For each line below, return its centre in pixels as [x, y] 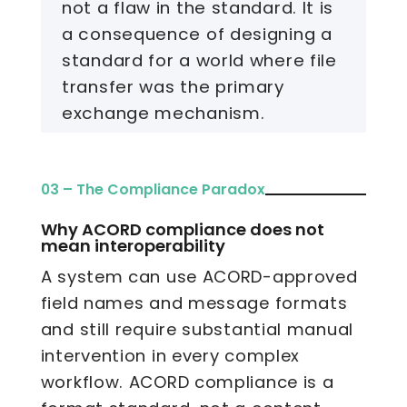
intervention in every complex [170, 356]
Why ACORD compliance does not [182, 230]
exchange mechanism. [164, 113]
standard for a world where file [199, 60]
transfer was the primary [173, 86]
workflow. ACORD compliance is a [187, 382]
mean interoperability [133, 246]
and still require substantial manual [197, 330]
